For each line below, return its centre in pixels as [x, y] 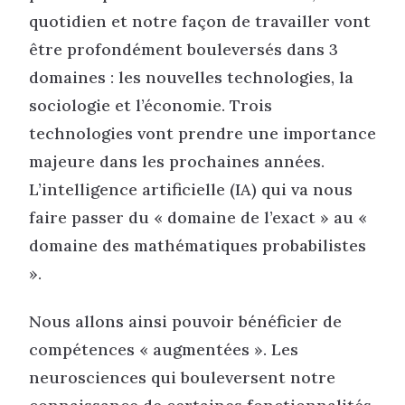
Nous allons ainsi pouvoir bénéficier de [185, 322]
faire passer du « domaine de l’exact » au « [198, 217]
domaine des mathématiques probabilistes [198, 245]
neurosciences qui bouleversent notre [182, 378]
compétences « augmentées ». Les [164, 350]
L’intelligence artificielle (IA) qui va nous [191, 189]
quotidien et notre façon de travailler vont [200, 21]
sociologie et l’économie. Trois [151, 105]
